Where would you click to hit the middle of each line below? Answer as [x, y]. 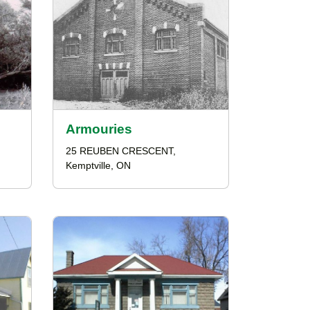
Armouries [99, 129]
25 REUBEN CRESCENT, [121, 151]
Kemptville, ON [98, 166]
